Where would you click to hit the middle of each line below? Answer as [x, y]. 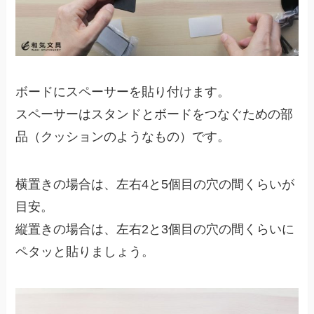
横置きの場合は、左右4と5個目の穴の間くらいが [155, 185]
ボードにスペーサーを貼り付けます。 [123, 92]
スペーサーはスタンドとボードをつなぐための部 [155, 115]
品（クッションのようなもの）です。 [123, 137]
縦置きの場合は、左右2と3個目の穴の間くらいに [155, 230]
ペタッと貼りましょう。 [85, 252]
